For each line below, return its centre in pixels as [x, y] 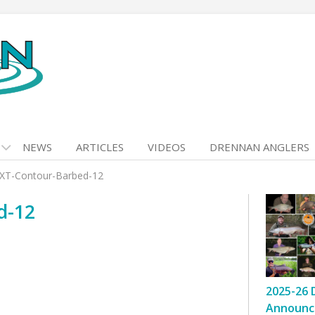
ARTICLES [100, 147]
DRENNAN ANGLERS [259, 147]
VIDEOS [167, 147]
